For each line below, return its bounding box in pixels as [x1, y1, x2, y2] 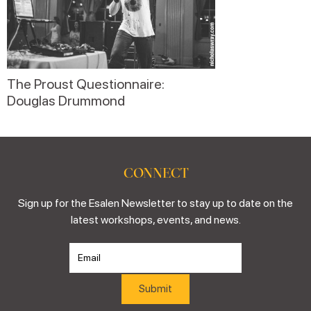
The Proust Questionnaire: [7, 75, 165, 92]
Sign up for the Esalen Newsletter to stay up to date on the [18, 196, 293, 210]
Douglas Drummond [7, 92, 125, 109]
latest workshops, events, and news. [70, 212, 241, 226]
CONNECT [123, 163, 188, 181]
